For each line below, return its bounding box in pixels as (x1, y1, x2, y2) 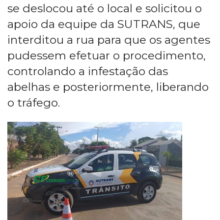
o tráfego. (7, 95, 60, 110)
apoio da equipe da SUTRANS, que (7, 17, 200, 31)
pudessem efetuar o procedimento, (7, 48, 206, 62)
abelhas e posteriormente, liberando (7, 80, 209, 94)
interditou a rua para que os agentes (7, 32, 210, 47)
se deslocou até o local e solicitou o (7, 1, 202, 15)
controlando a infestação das (7, 64, 168, 78)
